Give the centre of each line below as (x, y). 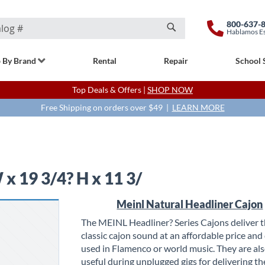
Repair (176, 61)
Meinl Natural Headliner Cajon (190, 204)
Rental (105, 61)
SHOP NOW (170, 90)
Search (185, 42)
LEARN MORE (198, 107)
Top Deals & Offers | (110, 90)
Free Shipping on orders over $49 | (106, 107)
